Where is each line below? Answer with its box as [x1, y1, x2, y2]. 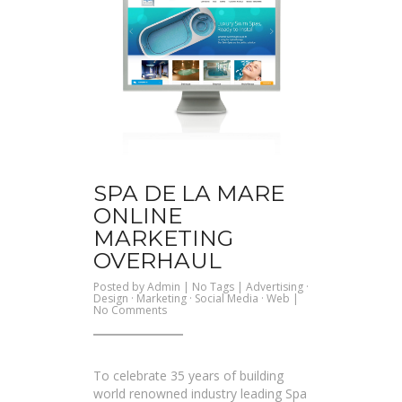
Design [93, 290, 128, 306]
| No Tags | [180, 278, 246, 294]
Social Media [195, 290, 258, 306]
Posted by [93, 278, 147, 294]
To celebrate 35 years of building [93, 366, 284, 384]
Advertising [246, 278, 303, 294]
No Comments [93, 301, 167, 318]
